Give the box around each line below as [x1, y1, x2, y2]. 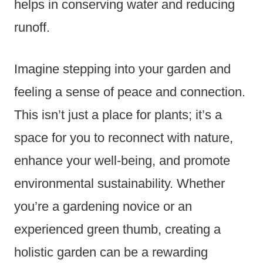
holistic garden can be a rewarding [14, 244, 208, 259]
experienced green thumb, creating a [14, 221, 221, 237]
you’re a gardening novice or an [14, 198, 192, 214]
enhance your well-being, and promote [14, 153, 230, 168]
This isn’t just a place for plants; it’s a [14, 107, 222, 122]
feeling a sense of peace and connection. [14, 84, 245, 99]
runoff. [14, 19, 50, 35]
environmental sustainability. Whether [14, 176, 225, 191]
